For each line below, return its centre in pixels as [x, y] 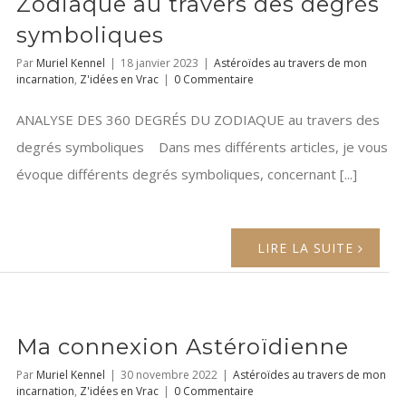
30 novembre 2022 [169, 375]
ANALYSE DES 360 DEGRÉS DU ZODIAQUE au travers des [198, 120]
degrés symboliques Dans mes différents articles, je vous [202, 147]
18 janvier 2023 [159, 63]
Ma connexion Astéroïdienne [183, 347]
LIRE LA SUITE [306, 248]
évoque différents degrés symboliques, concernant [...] [187, 174]
